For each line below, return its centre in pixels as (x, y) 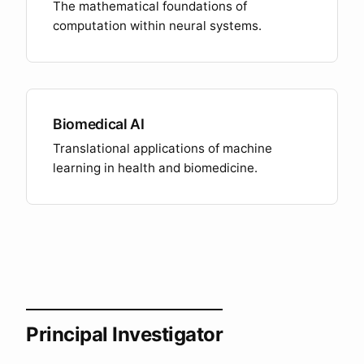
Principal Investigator (125, 334)
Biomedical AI (99, 124)
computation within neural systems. (157, 26)
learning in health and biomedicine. (155, 168)
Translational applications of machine (162, 148)
